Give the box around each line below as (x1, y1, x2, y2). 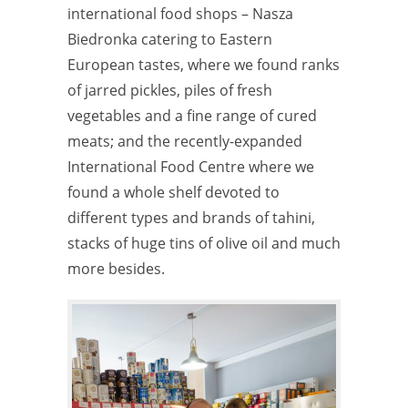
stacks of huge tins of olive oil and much (67, 232, 341, 253)
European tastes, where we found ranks (67, 54, 340, 75)
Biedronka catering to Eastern (67, 28, 272, 49)
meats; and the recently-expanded (67, 130, 302, 151)
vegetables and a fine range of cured (67, 105, 317, 126)
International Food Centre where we (67, 156, 314, 177)
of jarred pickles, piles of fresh (67, 79, 272, 100)
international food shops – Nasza (67, 3, 293, 24)
